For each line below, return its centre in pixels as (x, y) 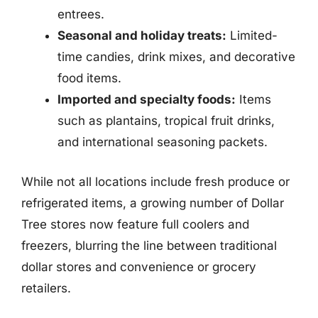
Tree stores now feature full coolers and (135, 224)
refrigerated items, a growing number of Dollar (153, 203)
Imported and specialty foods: (147, 99)
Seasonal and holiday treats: (142, 35)
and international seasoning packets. (163, 142)
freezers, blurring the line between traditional (149, 245)
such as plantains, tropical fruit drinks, (166, 121)
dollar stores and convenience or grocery (139, 267)
